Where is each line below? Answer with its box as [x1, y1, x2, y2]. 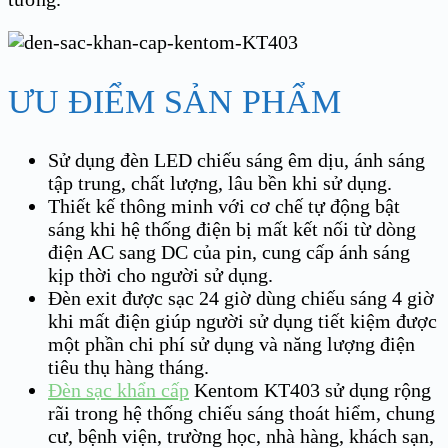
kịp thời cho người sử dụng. [48, 263, 273, 286]
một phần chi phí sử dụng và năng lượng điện [48, 332, 415, 355]
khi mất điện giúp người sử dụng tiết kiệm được [48, 309, 437, 332]
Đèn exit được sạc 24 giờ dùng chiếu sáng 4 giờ [48, 286, 434, 309]
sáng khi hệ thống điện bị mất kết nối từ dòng [48, 217, 416, 240]
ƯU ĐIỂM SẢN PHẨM [8, 82, 341, 120]
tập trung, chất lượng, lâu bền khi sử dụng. [48, 171, 392, 194]
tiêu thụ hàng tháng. [48, 355, 209, 378]
